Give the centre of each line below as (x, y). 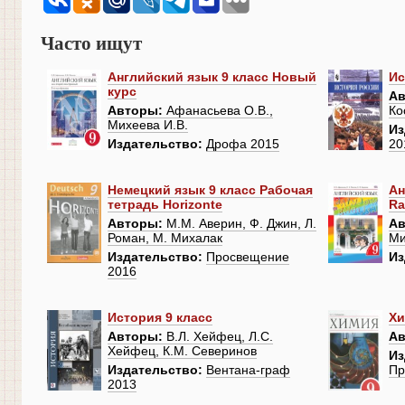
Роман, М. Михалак (165, 238)
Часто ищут (91, 43)
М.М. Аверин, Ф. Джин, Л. (240, 224)
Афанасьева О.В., (218, 111)
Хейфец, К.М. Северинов (182, 351)
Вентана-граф (248, 370)
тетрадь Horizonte (165, 205)
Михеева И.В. (148, 125)
